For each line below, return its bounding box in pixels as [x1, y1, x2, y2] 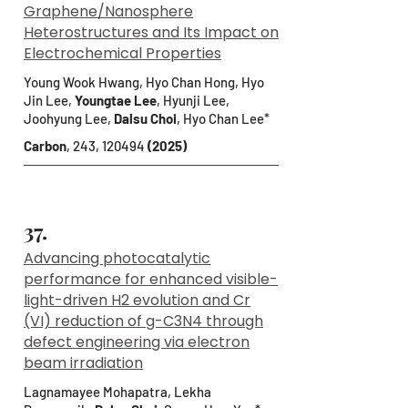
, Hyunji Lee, [157, 92, 229, 108]
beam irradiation [24, 352, 143, 373]
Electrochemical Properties [24, 43, 221, 64]
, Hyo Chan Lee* [177, 110, 270, 127]
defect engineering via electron [24, 331, 250, 352]
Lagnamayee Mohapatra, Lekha [24, 383, 211, 400]
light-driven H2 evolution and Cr [24, 290, 250, 311]
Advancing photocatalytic [24, 248, 210, 269]
